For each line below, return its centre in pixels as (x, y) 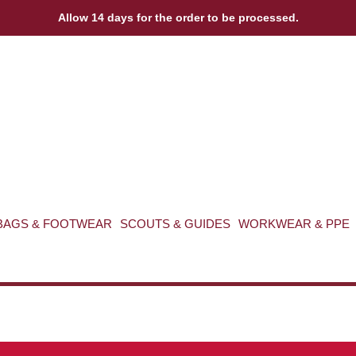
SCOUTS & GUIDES (175, 223)
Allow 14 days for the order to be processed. (178, 17)
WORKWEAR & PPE (294, 223)
